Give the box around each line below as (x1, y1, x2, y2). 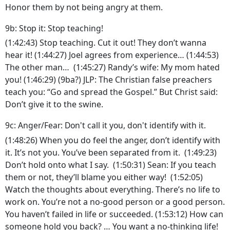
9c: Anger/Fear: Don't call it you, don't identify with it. (5, 120, 208, 131)
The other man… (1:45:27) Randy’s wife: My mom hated (5, 62, 220, 73)
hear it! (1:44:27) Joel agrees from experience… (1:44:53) (5, 49, 219, 61)
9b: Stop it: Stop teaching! (5, 22, 105, 34)
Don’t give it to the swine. (5, 99, 105, 110)
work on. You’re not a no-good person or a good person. (5, 196, 225, 207)
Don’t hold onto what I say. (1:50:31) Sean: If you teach (5, 159, 216, 170)
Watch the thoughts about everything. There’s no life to (5, 183, 220, 195)
